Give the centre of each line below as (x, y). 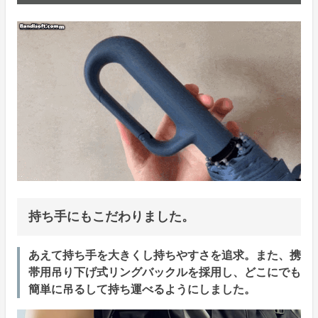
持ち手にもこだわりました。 (111, 217)
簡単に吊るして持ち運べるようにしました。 (142, 290)
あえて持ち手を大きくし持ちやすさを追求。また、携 (165, 256)
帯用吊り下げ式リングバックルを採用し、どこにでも (165, 273)
